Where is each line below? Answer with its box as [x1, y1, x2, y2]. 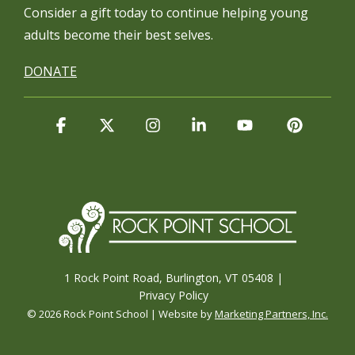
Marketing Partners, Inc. [215, 307, 328, 322]
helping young [222, 4, 308, 22]
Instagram [160, 116, 231, 136]
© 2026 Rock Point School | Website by [27, 307, 215, 322]
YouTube [252, 116, 314, 136]
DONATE [24, 63, 77, 81]
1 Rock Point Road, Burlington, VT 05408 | [64, 270, 283, 286]
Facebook [68, 116, 135, 136]
